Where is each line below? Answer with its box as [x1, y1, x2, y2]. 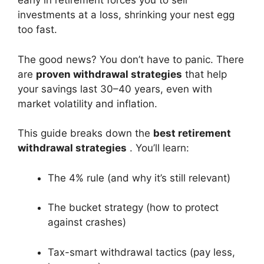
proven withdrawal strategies [36, 68, 182, 80]
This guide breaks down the [18, 127, 153, 139]
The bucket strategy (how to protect [48, 202, 219, 213]
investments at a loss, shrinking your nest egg [18, 9, 235, 21]
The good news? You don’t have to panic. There [18, 53, 244, 65]
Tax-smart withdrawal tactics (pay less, [48, 246, 235, 258]
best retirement [153, 127, 231, 139]
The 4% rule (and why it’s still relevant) [48, 171, 230, 184]
